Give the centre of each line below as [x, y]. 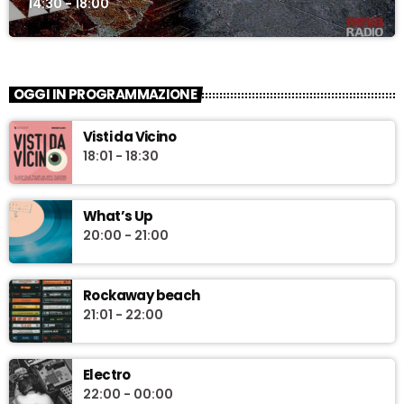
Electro [107, 374]
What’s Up [118, 216]
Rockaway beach [142, 295]
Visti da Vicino [129, 136]
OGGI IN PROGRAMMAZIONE [105, 95]
